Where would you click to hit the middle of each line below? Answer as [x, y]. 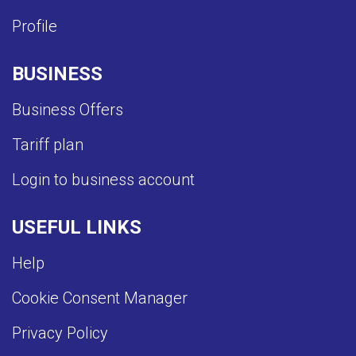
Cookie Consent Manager [100, 298]
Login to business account [103, 179]
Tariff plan [48, 144]
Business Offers [68, 109]
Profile [35, 26]
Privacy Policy [60, 333]
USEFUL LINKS [77, 227]
